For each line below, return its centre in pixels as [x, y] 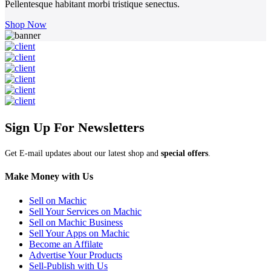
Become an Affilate [66, 244]
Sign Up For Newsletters [75, 128]
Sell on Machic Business [76, 222]
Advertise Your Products [76, 255]
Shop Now [26, 25]
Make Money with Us [49, 177]
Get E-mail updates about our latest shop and [83, 154]
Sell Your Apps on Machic [79, 233]
